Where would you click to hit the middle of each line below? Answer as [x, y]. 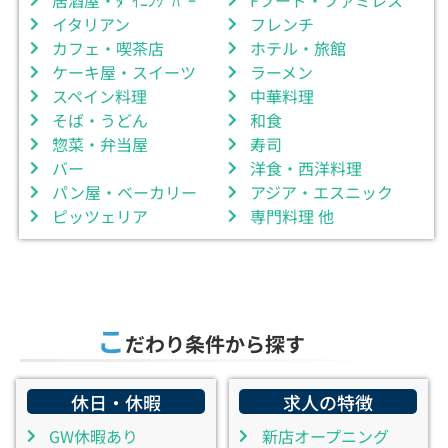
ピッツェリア [100, 215]
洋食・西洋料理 [306, 167]
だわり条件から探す [214, 343]
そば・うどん [100, 119]
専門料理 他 [292, 215]
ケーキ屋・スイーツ [124, 71]
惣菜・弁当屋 [100, 143]
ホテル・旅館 [298, 47]
